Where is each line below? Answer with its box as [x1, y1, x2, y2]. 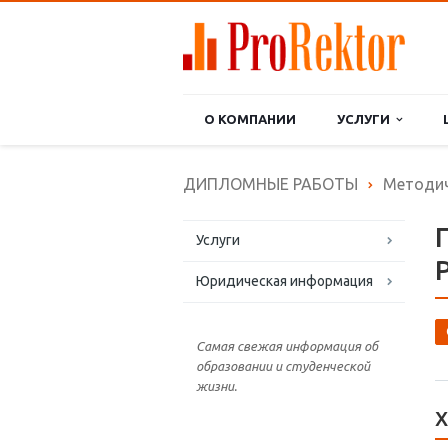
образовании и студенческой [196, 359, 370, 373]
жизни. [196, 379, 237, 393]
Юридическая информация [196, 273, 373, 289]
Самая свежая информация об [196, 339, 378, 353]
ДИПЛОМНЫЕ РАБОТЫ [183, 175, 358, 193]
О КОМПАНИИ [203, 112, 296, 126]
